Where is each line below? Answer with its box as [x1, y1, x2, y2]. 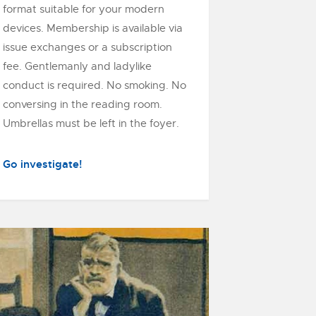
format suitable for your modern [3, 3, 164, 16]
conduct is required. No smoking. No [3, 79, 186, 92]
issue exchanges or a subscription [3, 41, 172, 54]
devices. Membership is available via [3, 22, 183, 35]
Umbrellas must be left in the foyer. [3, 117, 179, 130]
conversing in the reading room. [3, 98, 162, 111]
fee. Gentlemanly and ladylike [3, 60, 152, 73]
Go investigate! [3, 157, 82, 171]
